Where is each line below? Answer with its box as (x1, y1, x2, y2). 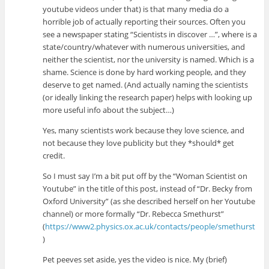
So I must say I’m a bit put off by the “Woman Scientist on (43, 170, 248, 181)
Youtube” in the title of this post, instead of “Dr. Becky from (43, 183, 253, 194)
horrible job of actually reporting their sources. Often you (43, 16, 246, 27)
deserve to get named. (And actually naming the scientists (43, 79, 249, 90)
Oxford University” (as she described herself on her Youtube (43, 195, 256, 207)
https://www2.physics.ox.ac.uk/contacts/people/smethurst (45, 220, 256, 232)
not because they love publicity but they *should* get (43, 137, 235, 148)
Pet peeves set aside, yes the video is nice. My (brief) (43, 253, 228, 265)
